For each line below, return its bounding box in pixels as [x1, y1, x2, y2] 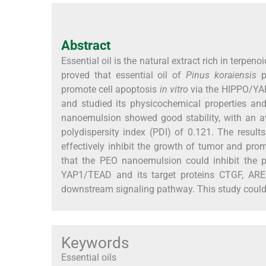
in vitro [159, 83, 188, 95]
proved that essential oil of [61, 69, 186, 81]
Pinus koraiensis [186, 69, 256, 81]
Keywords [61, 233, 129, 252]
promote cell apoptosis [61, 83, 160, 95]
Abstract [61, 37, 110, 53]
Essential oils [61, 251, 116, 263]
